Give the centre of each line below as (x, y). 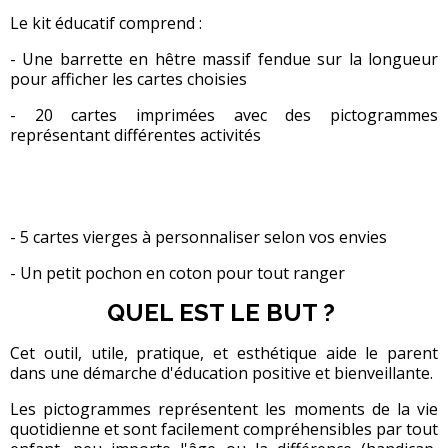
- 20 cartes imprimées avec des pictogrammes (224, 115)
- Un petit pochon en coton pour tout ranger (177, 273)
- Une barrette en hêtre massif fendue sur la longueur (224, 59)
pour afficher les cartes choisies (128, 79)
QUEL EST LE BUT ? (224, 313)
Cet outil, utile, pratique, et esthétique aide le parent (224, 353)
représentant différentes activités (135, 135)
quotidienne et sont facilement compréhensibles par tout (224, 429)
